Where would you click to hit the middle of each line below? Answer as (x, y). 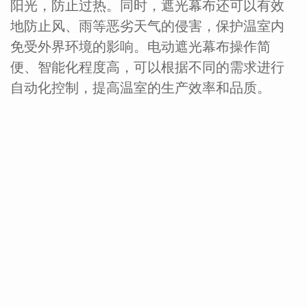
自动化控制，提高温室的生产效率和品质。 (140, 88)
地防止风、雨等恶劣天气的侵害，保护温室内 (147, 26)
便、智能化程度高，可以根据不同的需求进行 (147, 67)
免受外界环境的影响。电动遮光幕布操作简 (140, 47)
